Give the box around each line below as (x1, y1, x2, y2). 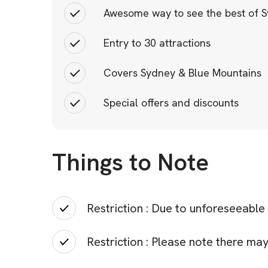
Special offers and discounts (103, 96, 239, 109)
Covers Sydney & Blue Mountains (103, 66, 261, 80)
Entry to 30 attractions (103, 36, 211, 50)
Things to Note (52, 147, 209, 178)
